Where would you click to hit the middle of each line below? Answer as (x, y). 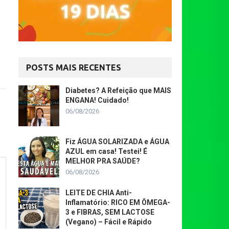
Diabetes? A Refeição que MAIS (118, 90)
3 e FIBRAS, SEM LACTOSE (110, 212)
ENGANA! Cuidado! (97, 100)
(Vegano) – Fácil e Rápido (109, 222)
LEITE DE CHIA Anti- (99, 193)
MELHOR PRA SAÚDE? (103, 161)
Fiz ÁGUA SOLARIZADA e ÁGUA (117, 142)
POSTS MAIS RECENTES (74, 67)
